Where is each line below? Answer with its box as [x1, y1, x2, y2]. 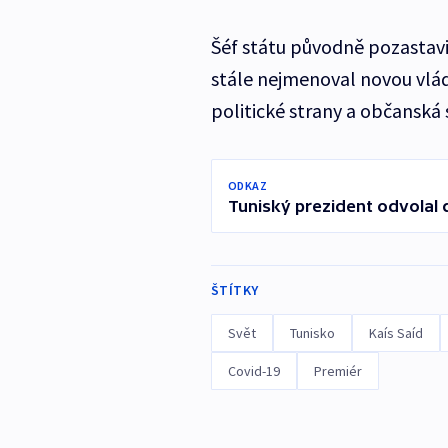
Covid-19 [227, 362, 280, 381]
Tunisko [289, 324, 335, 343]
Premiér [313, 362, 362, 381]
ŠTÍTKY [210, 281, 259, 300]
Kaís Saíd [368, 324, 423, 343]
